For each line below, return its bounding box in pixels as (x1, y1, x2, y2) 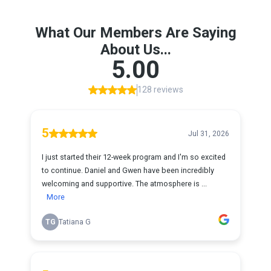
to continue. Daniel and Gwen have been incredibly (42, 166, 214, 175)
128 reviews (137, 85, 183, 94)
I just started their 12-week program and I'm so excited (42, 152, 226, 162)
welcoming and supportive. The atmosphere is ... (42, 179, 207, 188)
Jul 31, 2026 (188, 129, 229, 138)
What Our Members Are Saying (34, 24, 237, 41)
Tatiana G (59, 218, 91, 226)
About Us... (100, 41, 171, 58)
